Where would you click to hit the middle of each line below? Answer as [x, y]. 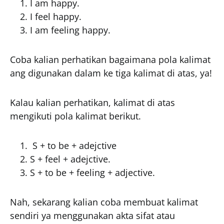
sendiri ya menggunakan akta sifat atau [92, 215]
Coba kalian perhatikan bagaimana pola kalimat [110, 59]
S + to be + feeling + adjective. [92, 172]
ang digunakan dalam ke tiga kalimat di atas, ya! [111, 73]
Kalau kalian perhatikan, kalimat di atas [92, 102]
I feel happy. [56, 16]
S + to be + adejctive [73, 145]
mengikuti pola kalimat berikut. [75, 116]
